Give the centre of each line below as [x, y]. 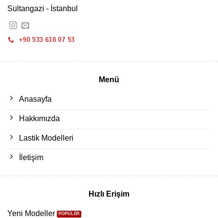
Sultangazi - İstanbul [43, 9]
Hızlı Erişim [109, 194]
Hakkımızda [39, 118]
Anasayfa [35, 99]
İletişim [31, 157]
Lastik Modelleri [46, 138]
